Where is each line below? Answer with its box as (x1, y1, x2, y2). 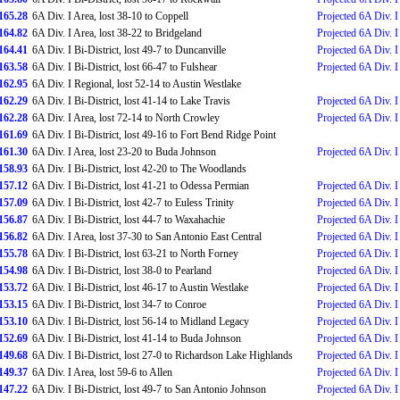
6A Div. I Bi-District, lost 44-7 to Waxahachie (32, 213, 225, 226)
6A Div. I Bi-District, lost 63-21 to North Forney (32, 247, 238, 260)
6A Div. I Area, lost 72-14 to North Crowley (32, 112, 220, 124)
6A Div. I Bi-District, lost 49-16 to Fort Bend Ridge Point (32, 129, 276, 141)
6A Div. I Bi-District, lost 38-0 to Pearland (32, 264, 212, 277)
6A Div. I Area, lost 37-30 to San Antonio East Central (32, 230, 262, 243)
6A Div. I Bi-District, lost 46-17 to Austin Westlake (32, 281, 248, 294)
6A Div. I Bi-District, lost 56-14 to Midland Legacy (32, 315, 249, 328)
